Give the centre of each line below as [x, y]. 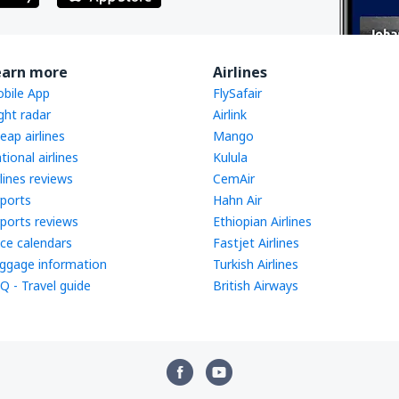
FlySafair [237, 93]
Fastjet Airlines [256, 243]
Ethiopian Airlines [262, 221]
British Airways [256, 285]
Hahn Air [237, 200]
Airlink [230, 114]
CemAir [234, 179]
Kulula [230, 157]
